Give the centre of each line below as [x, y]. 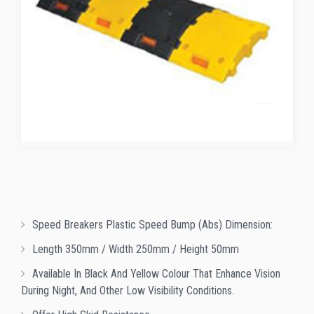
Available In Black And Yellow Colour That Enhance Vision [156, 274]
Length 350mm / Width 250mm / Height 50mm [136, 250]
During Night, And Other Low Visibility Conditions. [128, 291]
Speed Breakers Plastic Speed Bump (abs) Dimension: [152, 225]
